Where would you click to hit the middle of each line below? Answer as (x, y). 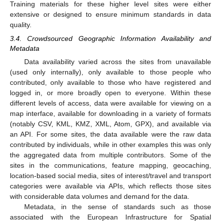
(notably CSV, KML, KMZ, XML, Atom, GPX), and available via (110, 124)
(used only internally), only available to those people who (110, 72)
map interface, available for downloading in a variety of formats (110, 113)
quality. (21, 24)
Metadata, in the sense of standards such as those (117, 206)
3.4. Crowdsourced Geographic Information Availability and (110, 38)
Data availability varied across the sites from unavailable (117, 61)
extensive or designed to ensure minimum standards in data (110, 14)
